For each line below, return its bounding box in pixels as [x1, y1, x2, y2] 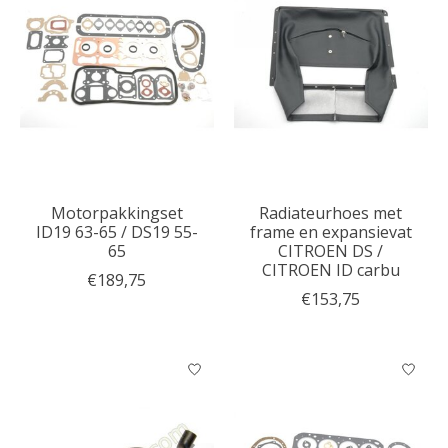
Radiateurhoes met [259, 202, 403, 225]
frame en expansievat [249, 221, 412, 244]
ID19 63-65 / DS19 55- [35, 221, 198, 244]
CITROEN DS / [278, 240, 384, 263]
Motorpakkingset [50, 202, 183, 225]
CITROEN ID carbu [261, 259, 400, 282]
